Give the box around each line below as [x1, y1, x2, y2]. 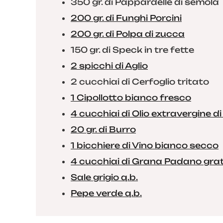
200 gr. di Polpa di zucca [71, 29, 185, 39]
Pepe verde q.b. [71, 188, 142, 198]
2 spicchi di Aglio [71, 61, 148, 71]
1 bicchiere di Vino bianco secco [71, 140, 219, 150]
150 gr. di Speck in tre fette [71, 45, 194, 55]
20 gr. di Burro [71, 124, 136, 134]
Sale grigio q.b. [71, 172, 138, 182]
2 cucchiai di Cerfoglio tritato [71, 77, 209, 87]
